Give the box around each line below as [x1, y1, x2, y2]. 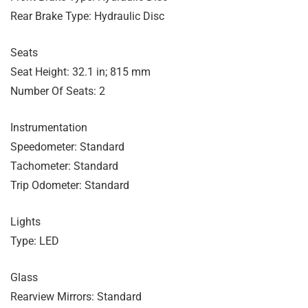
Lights [10, 214, 41, 228]
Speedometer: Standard [10, 140, 124, 153]
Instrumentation [10, 120, 87, 134]
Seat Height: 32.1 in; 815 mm [10, 65, 151, 78]
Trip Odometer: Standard [10, 178, 129, 192]
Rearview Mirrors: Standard [10, 289, 142, 303]
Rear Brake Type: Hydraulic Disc [10, 9, 164, 23]
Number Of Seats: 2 [10, 84, 105, 98]
